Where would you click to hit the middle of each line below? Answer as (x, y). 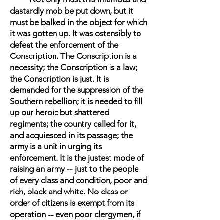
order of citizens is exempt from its (72, 203)
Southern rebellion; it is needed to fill (76, 101)
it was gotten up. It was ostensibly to (75, 33)
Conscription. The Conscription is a (73, 56)
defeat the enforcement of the (64, 45)
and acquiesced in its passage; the (71, 135)
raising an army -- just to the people (74, 169)
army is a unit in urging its (56, 146)
